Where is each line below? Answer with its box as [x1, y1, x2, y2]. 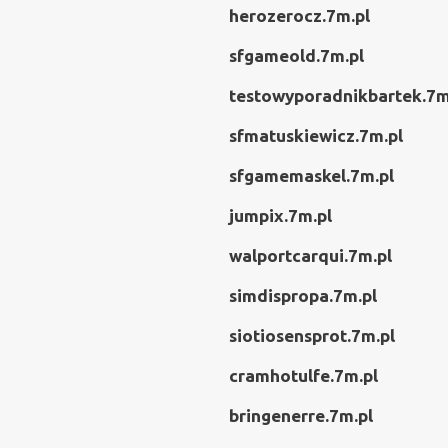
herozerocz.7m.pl [229, 6, 370, 25]
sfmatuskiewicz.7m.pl [229, 126, 403, 145]
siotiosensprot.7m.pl [229, 326, 395, 345]
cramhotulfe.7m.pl [229, 366, 378, 385]
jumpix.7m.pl [229, 206, 332, 225]
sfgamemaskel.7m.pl [229, 166, 394, 185]
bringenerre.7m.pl [229, 406, 373, 425]
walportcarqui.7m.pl [229, 246, 392, 265]
